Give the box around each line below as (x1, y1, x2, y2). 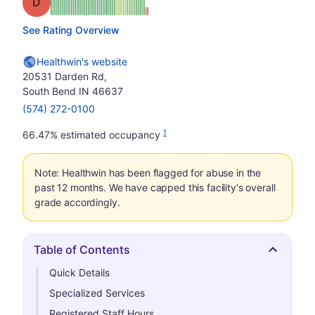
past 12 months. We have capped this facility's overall (34, 181, 276, 193)
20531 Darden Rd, (22, 70, 107, 82)
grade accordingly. (34, 196, 120, 208)
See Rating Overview (22, 24, 120, 36)
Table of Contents (34, 243, 130, 257)
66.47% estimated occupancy (22, 129, 163, 141)
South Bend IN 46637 (22, 85, 123, 97)
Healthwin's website (37, 56, 127, 67)
